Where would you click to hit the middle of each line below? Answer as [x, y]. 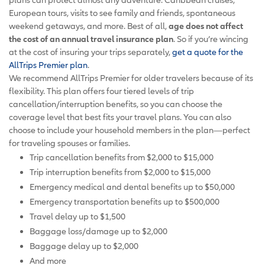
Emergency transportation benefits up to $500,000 [125, 201]
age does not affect [206, 25]
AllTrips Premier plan [48, 64]
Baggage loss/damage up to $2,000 [98, 231]
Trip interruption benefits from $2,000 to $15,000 [120, 172]
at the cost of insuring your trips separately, [91, 51]
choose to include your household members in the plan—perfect [130, 130]
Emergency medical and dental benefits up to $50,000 [132, 186]
